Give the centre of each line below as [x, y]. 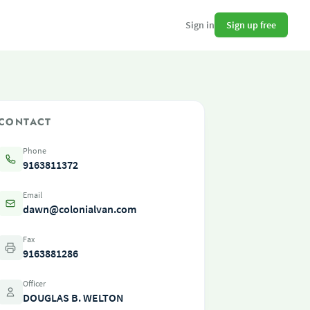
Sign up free [251, 25]
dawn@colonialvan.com [80, 209]
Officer [34, 283]
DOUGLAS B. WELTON [73, 298]
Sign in [200, 25]
